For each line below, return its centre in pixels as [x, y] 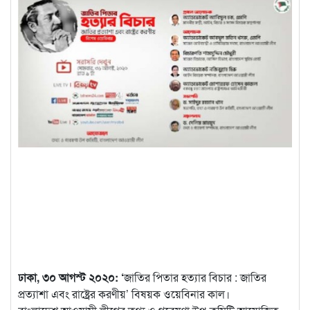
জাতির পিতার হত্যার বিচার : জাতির [195, 277]
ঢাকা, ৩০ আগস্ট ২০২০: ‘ [71, 277]
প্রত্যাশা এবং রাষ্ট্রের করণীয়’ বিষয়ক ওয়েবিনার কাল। [124, 293]
